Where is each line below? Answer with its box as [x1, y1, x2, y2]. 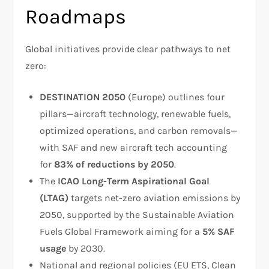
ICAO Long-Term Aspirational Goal [58, 175, 210, 187]
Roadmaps [25, 4, 127, 29]
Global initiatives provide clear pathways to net [25, 43, 231, 55]
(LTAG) [40, 192, 69, 204]
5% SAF [202, 225, 235, 237]
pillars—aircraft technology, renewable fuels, [40, 107, 231, 119]
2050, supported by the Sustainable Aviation [40, 208, 235, 220]
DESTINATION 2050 [40, 91, 126, 103]
